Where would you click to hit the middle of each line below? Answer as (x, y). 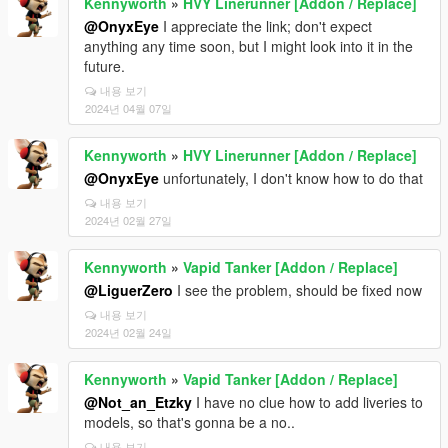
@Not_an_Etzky (138, 402)
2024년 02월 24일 (128, 332)
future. (104, 66)
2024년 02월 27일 (128, 220)
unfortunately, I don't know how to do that (291, 178)
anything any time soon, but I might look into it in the (248, 46)
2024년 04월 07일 (128, 108)
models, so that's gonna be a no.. (189, 422)
